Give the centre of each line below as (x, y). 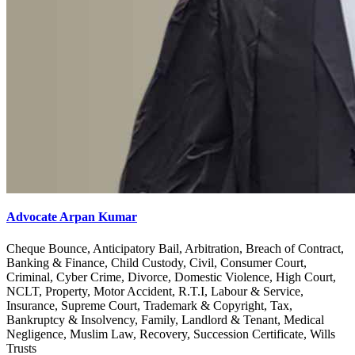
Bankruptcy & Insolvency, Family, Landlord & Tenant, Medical (165, 319)
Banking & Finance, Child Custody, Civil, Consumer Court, (157, 262)
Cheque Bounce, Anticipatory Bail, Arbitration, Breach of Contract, (175, 248)
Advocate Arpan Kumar (72, 217)
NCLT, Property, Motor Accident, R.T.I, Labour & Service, (155, 291)
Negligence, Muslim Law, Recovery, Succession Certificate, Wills (171, 334)
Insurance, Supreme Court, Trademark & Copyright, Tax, (149, 305)
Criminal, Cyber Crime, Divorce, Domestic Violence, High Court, (171, 277)
